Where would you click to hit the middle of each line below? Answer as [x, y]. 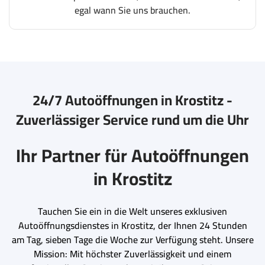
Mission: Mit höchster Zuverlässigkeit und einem [132, 253]
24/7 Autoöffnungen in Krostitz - [132, 100]
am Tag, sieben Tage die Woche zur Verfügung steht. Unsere [132, 239]
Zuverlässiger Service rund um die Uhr [132, 119]
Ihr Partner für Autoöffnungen [132, 155]
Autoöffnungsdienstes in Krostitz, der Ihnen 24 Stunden [132, 225]
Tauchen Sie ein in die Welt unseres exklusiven [132, 211]
